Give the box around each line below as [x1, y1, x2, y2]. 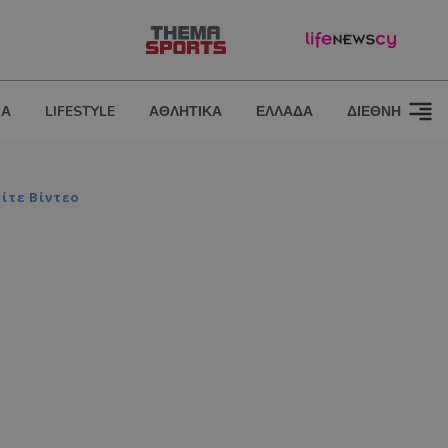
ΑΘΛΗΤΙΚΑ [149, 102, 222, 121]
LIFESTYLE [45, 102, 115, 121]
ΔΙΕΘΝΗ [347, 102, 401, 121]
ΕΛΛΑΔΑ [256, 102, 313, 121]
